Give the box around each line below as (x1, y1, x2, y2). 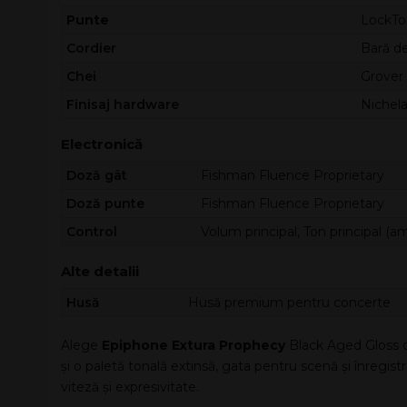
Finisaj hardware (66, 96, 179, 113)
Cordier (66, 40, 116, 56)
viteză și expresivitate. (61, 379, 199, 395)
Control (66, 223, 117, 240)
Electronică (61, 135, 143, 153)
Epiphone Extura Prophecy (102, 337, 285, 353)
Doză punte (66, 195, 144, 212)
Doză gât (66, 167, 127, 184)
